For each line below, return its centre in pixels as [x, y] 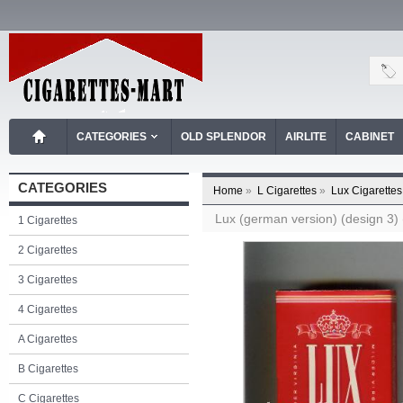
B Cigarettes [48, 369]
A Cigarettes [48, 339]
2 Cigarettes [48, 250]
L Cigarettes [287, 191]
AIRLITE [306, 137]
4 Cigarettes [48, 309]
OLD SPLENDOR [224, 137]
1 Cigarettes [48, 220]
